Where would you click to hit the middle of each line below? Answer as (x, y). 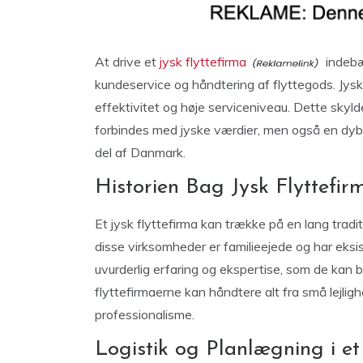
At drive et (127, 62)
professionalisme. (145, 314)
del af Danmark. (140, 152)
